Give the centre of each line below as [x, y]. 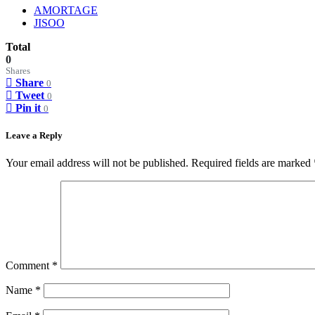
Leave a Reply [34, 136]
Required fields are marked [252, 163]
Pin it [28, 108]
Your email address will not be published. [97, 163]
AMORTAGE [66, 10]
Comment [29, 266]
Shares [18, 71]
